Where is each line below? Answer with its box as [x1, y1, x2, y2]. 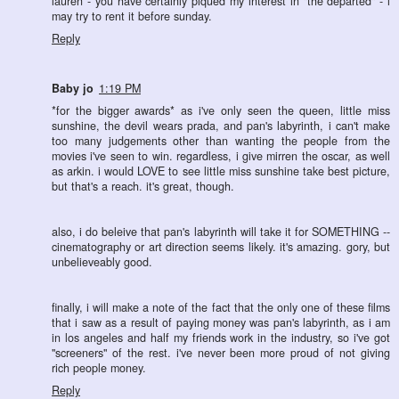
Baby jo [52, 80, 94, 97]
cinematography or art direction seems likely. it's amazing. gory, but [52, 239, 390, 256]
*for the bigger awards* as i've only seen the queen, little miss [52, 102, 390, 119]
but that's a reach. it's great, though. [52, 178, 234, 195]
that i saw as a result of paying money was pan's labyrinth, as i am [52, 314, 390, 331]
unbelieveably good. [52, 254, 152, 271]
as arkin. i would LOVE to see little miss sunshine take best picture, [52, 163, 390, 180]
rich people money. [52, 360, 146, 377]
